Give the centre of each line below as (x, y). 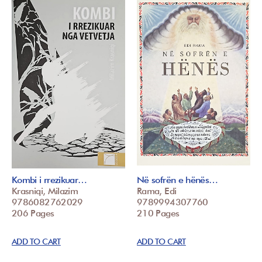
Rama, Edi (157, 191)
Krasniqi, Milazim (45, 191)
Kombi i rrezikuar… (49, 180)
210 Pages (158, 213)
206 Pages (33, 213)
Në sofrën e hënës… (177, 180)
